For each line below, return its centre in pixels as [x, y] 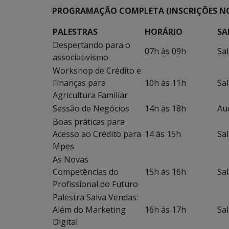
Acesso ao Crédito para [97, 134]
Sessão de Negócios [91, 108]
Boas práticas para [89, 122]
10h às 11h [165, 83]
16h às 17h [165, 210]
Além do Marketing [89, 210]
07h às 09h [165, 51]
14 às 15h [163, 134]
